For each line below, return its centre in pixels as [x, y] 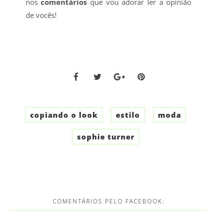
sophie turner [106, 137]
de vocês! [42, 15]
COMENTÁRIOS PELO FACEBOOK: [108, 201]
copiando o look [64, 115]
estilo [128, 115]
